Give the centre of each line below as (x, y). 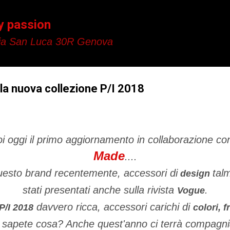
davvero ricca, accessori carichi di (113, 207)
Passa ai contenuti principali (115, 13)
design (195, 174)
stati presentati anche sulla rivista (100, 190)
